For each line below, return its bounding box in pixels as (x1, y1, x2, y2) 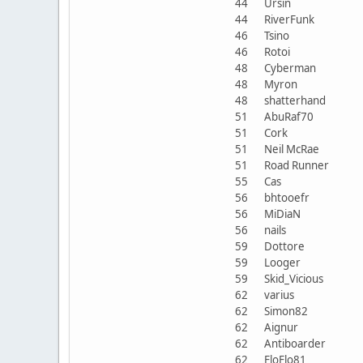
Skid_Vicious (257, 271, 331, 286)
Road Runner (257, 157, 336, 173)
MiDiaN (257, 206, 308, 221)
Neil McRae (257, 141, 327, 156)
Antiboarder (257, 335, 333, 351)
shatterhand (257, 92, 333, 108)
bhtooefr (257, 190, 317, 205)
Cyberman (257, 60, 323, 75)
